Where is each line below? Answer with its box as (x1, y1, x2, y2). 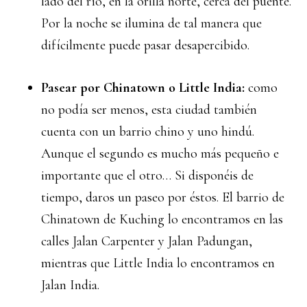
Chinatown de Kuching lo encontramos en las (41, 211, 283, 228)
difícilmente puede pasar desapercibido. (41, 37, 249, 53)
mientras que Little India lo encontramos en (41, 255, 275, 271)
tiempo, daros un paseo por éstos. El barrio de (41, 189, 284, 206)
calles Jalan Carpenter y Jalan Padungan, (41, 233, 252, 249)
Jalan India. (41, 277, 99, 293)
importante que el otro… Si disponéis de (41, 167, 254, 184)
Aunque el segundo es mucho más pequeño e (41, 145, 279, 162)
